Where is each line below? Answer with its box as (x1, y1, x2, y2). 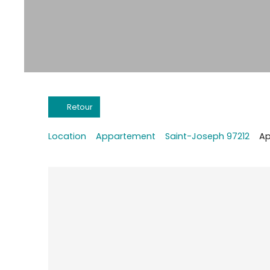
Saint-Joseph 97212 (165, 130, 250, 142)
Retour (66, 102, 93, 112)
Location (48, 130, 86, 142)
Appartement (96, 130, 155, 142)
